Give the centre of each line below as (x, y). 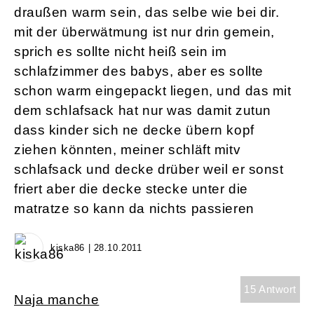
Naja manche (57, 300)
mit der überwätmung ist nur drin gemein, (145, 32)
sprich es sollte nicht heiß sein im (121, 52)
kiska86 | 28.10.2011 (96, 248)
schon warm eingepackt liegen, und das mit (153, 91)
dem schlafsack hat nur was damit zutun (143, 111)
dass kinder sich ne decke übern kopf (134, 130)
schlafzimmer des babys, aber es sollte (139, 71)
